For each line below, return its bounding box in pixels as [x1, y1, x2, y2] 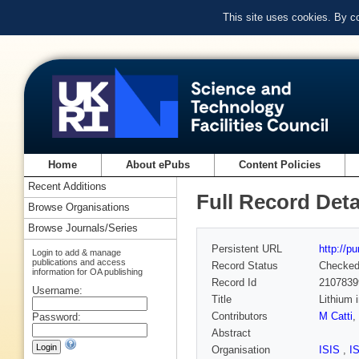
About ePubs [126, 159, 191, 171]
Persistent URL [212, 243, 282, 256]
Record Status [212, 260, 278, 272]
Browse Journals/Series [28, 222, 138, 235]
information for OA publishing [32, 266, 143, 276]
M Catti [319, 310, 353, 323]
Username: [32, 284, 83, 296]
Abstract [212, 327, 251, 340]
